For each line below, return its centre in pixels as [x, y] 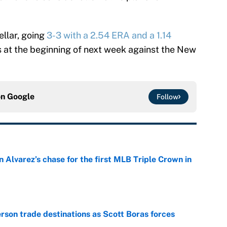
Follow [167, 97]
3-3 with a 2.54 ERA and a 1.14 [109, 35]
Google [21, 97]
